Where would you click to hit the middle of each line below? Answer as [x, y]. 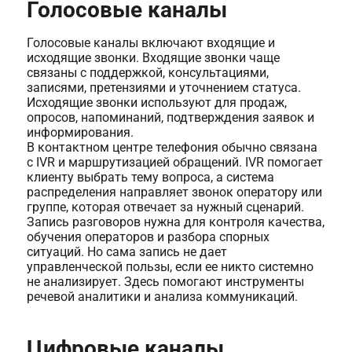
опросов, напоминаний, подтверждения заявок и [170, 117]
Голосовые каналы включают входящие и [150, 42]
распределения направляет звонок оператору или [174, 192]
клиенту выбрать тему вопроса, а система [150, 177]
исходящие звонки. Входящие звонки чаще [153, 57]
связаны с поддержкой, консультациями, [147, 72]
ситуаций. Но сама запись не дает [126, 251]
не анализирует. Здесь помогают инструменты [165, 281]
